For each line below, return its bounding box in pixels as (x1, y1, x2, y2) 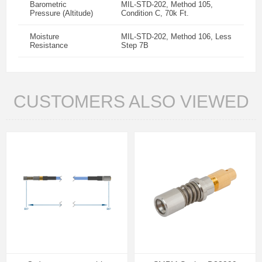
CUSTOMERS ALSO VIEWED (13, 92, 249, 111)
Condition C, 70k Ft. (121, 9, 189, 18)
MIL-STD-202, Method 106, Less (121, 32, 232, 41)
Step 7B (121, 41, 149, 50)
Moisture (30, 32, 59, 41)
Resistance (30, 41, 68, 50)
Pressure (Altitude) (30, 9, 93, 18)
